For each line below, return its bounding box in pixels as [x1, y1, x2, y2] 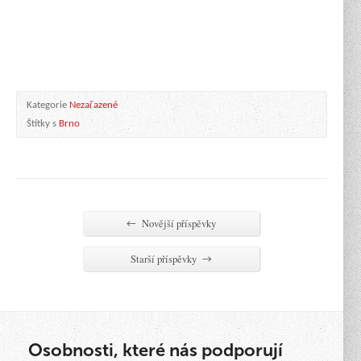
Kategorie [27, 100, 69, 110]
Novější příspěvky [139, 216, 217, 230]
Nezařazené [69, 100, 118, 110]
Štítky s [27, 118, 59, 129]
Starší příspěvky [131, 251, 200, 266]
